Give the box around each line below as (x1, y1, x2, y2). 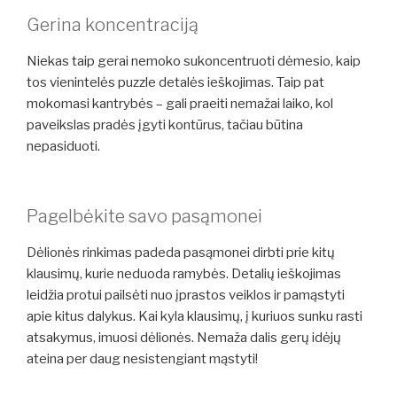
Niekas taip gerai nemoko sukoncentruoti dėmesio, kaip (27, 53, 361, 70)
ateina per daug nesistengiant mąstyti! (27, 350, 258, 367)
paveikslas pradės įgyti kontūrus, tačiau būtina (27, 117, 303, 134)
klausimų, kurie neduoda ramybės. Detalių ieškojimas (27, 265, 341, 282)
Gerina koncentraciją (27, 14, 198, 36)
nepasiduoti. (27, 138, 100, 155)
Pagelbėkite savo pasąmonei (27, 205, 262, 227)
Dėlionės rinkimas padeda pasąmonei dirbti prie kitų (27, 244, 335, 261)
